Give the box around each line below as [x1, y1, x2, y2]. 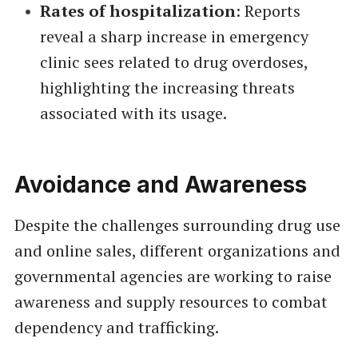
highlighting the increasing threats [39, 77, 295, 99]
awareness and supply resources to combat [14, 291, 328, 313]
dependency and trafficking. [14, 316, 219, 339]
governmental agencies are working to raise [14, 265, 332, 288]
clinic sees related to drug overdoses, [39, 51, 308, 74]
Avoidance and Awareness [14, 171, 307, 199]
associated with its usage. [39, 102, 227, 125]
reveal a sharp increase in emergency [39, 26, 308, 48]
